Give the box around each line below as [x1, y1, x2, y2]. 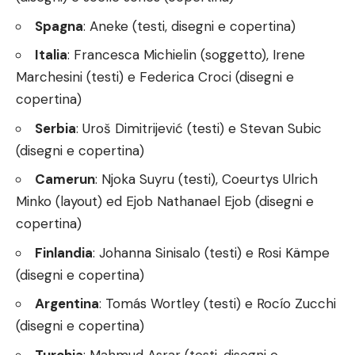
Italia [35, 46, 67, 64]
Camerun [35, 170, 95, 189]
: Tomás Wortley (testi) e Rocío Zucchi [99, 295, 336, 313]
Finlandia [35, 243, 93, 261]
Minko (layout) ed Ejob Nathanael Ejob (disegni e [16, 193, 314, 211]
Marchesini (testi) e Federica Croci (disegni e [16, 68, 294, 86]
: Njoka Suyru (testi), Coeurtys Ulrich [95, 170, 318, 189]
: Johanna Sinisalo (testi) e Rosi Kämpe [93, 243, 330, 261]
